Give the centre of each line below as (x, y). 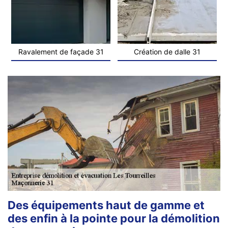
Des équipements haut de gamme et (106, 205)
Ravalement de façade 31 (61, 51)
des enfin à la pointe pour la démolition (114, 218)
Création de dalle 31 (167, 51)
